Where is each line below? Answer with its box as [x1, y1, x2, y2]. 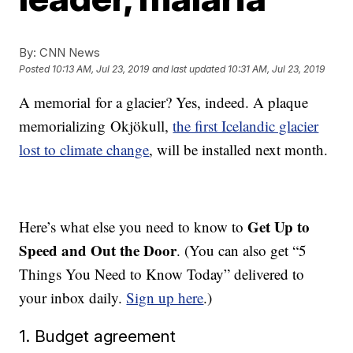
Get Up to [247, 216, 310, 237]
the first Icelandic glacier [173, 116, 319, 136]
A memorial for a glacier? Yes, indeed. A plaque [19, 92, 309, 112]
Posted [19, 63, 53, 76]
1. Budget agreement [19, 326, 176, 346]
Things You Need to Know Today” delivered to [19, 264, 305, 284]
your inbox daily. [19, 288, 127, 307]
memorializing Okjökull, [19, 116, 173, 136]
